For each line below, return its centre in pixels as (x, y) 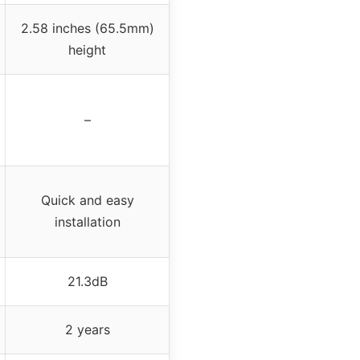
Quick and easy (87, 200)
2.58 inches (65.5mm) (87, 29)
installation (87, 222)
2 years (87, 330)
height (87, 50)
